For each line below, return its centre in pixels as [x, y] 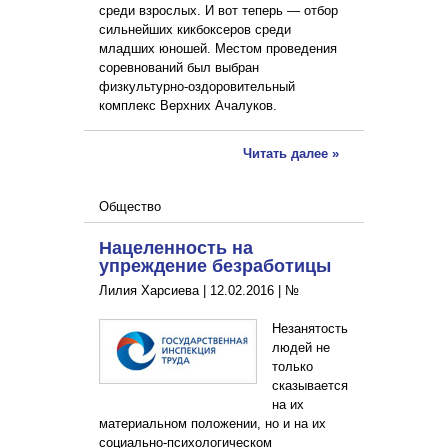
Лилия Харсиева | [154, 291]
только [292, 367]
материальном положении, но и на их [212, 424]
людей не [301, 348]
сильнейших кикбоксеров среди [195, 30]
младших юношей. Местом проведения [218, 49]
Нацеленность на [176, 247]
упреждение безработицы [215, 265]
